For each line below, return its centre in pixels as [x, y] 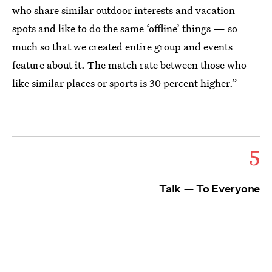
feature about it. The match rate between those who [129, 64]
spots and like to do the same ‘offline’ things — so [125, 28]
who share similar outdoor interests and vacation [124, 10]
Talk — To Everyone [209, 188]
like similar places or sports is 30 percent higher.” [125, 83]
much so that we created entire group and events [122, 46]
